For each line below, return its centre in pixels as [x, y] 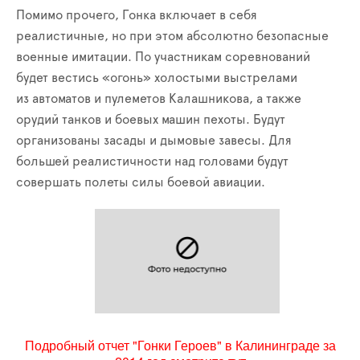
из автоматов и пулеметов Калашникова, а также [159, 99]
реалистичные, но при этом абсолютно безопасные [172, 37]
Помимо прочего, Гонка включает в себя [137, 16]
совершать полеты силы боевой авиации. [141, 183]
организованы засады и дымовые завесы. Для [154, 141]
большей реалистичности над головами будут [152, 162]
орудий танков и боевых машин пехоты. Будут [151, 120]
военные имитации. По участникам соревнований [163, 57]
